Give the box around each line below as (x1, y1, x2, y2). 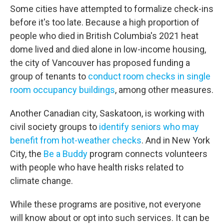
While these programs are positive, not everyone (10, 199, 201, 209)
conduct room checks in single (86, 71, 210, 81)
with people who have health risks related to (10, 162, 183, 172)
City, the (10, 148, 41, 159)
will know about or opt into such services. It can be (10, 212, 209, 223)
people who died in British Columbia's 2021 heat (10, 30, 198, 41)
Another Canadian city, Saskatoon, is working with (10, 108, 204, 118)
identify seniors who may (97, 121, 199, 132)
